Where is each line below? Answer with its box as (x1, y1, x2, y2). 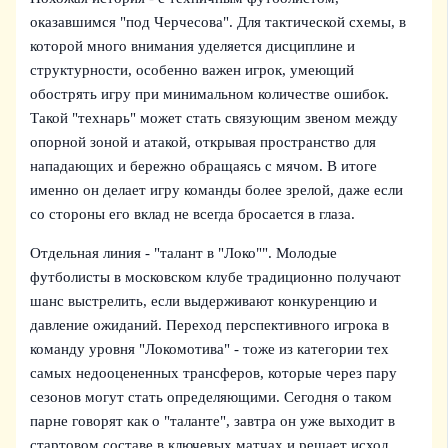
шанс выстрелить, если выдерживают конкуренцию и (30, 292, 378, 309)
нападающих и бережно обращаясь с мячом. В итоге (30, 158, 378, 174)
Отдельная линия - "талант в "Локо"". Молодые (30, 244, 338, 261)
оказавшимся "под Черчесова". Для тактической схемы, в (30, 14, 407, 30)
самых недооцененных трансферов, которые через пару (30, 364, 398, 381)
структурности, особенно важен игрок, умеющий (30, 62, 355, 78)
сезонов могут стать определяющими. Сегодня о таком (30, 388, 393, 405)
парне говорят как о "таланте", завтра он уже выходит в (30, 412, 396, 429)
